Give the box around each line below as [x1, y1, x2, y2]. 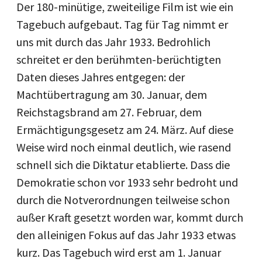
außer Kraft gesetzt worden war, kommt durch [16, 210, 243, 225]
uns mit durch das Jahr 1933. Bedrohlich [16, 35, 211, 49]
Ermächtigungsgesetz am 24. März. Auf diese [16, 122, 233, 137]
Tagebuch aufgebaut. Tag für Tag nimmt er [16, 17, 228, 32]
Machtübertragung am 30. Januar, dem [16, 87, 207, 102]
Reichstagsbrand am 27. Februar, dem [16, 105, 202, 119]
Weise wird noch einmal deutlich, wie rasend [16, 140, 231, 154]
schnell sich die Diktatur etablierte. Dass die [16, 157, 230, 172]
